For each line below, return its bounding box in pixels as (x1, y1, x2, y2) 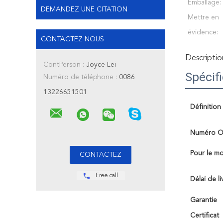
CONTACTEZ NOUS (41, 36, 104, 43)
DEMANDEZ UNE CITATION (41, 6, 127, 13)
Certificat (190, 212, 219, 219)
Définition (190, 104, 221, 111)
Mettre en (188, 14, 219, 21)
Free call (95, 173, 118, 179)
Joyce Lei (84, 61, 116, 68)
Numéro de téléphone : (43, 74, 117, 81)
